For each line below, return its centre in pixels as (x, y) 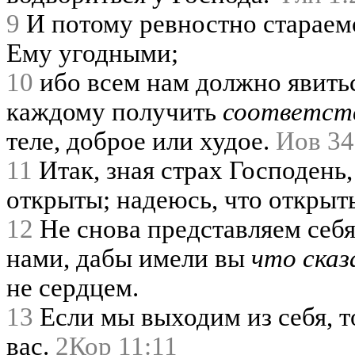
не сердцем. (73, 287)
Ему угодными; (92, 53)
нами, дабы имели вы (129, 258)
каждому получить (115, 111)
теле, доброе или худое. (141, 141)
